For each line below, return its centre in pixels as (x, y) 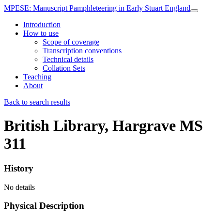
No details (19, 187)
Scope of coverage (71, 42)
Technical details (68, 59)
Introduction (42, 24)
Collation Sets (64, 68)
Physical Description (44, 206)
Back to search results (37, 102)
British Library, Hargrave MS (103, 126)
